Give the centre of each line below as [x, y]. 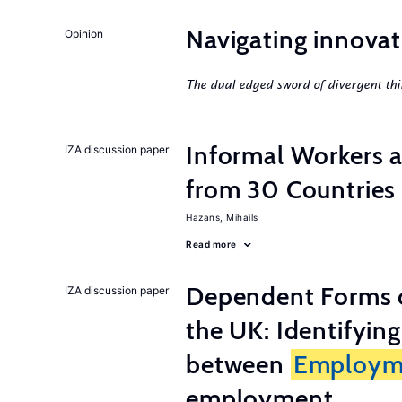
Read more [211, 244]
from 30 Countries [291, 189]
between [238, 364]
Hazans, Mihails [222, 217]
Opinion [84, 34]
